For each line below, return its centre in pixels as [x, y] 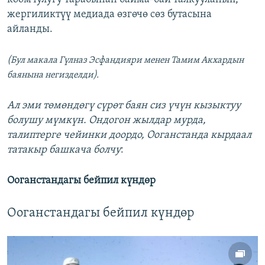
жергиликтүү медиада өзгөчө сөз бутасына [109, 15]
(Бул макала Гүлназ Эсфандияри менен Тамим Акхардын [125, 61]
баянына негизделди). [53, 75]
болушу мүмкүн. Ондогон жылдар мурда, [106, 121]
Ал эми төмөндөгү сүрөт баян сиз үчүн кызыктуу [124, 106]
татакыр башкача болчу [64, 150]
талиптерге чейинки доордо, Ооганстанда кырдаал [129, 135]
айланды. [30, 30]
